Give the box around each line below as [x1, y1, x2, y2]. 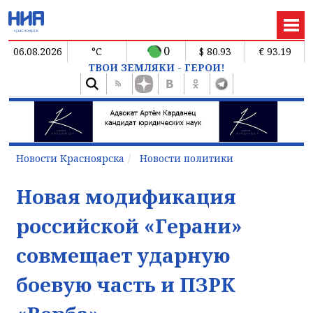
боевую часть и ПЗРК [16, 270, 235, 298]
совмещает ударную [16, 241, 230, 268]
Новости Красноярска [16, 151, 124, 165]
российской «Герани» [16, 212, 242, 239]
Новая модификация [16, 182, 236, 210]
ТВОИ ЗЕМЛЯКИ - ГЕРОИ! [88, 60, 225, 74]
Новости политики [140, 151, 233, 165]
